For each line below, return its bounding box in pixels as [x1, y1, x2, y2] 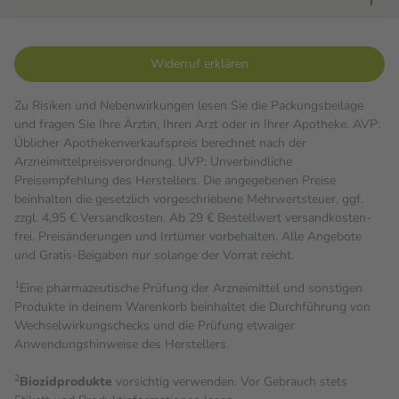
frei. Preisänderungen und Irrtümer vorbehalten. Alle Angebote [14, 228, 362, 245]
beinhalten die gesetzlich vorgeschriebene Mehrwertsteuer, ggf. [14, 191, 363, 208]
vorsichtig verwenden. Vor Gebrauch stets [112, 373, 347, 390]
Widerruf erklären [151, 55, 248, 72]
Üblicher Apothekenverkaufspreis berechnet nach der [14, 134, 306, 151]
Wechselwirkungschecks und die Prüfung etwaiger [14, 317, 295, 334]
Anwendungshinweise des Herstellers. [14, 336, 229, 353]
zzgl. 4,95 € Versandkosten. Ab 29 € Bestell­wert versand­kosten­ [14, 209, 371, 226]
